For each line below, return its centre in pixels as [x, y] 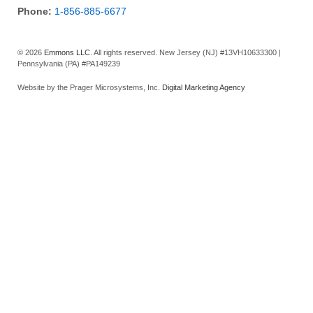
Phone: [36, 12]
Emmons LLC [67, 53]
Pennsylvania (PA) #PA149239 [69, 64]
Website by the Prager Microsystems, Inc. [89, 87]
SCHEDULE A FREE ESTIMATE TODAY [159, 157]
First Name [45, 179]
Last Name [45, 226]
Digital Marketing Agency [203, 87]
